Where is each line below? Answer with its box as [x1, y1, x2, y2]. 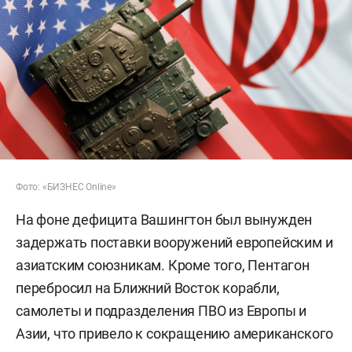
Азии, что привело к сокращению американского [16, 325, 334, 343]
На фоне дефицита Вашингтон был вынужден [16, 211, 313, 229]
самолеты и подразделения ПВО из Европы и [16, 302, 306, 320]
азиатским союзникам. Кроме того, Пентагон [16, 257, 310, 274]
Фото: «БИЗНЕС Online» [16, 181, 116, 193]
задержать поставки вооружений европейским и [16, 234, 333, 251]
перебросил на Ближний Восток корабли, [16, 280, 280, 297]
